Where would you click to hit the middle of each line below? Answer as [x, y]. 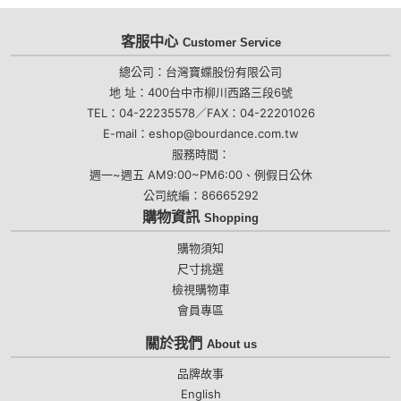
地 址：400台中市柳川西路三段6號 [200, 93]
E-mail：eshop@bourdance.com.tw [200, 134]
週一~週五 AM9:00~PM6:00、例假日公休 [200, 175]
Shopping [231, 218]
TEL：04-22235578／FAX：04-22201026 [200, 113]
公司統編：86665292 [200, 196]
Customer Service [231, 42]
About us [231, 344]
